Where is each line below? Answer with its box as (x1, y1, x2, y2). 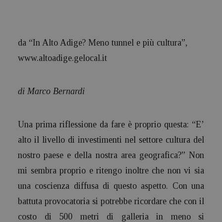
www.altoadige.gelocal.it (18, 53, 107, 63)
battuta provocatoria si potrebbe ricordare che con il (18, 196, 204, 206)
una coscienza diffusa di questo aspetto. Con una (18, 181, 204, 191)
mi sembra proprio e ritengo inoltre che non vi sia (18, 166, 204, 175)
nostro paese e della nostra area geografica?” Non (18, 150, 204, 160)
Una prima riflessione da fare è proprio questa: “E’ (18, 119, 204, 129)
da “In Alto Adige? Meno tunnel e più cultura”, (18, 38, 187, 48)
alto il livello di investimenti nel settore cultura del (18, 135, 204, 145)
